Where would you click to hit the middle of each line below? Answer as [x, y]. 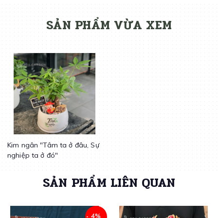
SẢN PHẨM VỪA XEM [109, 25]
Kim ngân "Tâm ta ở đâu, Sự [53, 145]
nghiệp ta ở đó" [33, 155]
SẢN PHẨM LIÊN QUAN [109, 183]
